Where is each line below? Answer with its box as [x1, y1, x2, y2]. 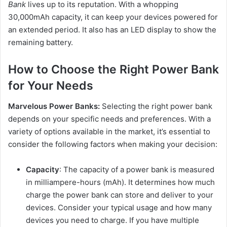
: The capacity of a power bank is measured [59, 164, 214, 174]
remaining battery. [8, 37, 73, 48]
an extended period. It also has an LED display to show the [8, 25, 216, 35]
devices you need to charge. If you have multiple [26, 215, 199, 225]
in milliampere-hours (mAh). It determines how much [26, 177, 215, 187]
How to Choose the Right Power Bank [8, 62, 219, 77]
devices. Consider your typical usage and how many [26, 202, 212, 212]
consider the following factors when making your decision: [8, 139, 217, 149]
